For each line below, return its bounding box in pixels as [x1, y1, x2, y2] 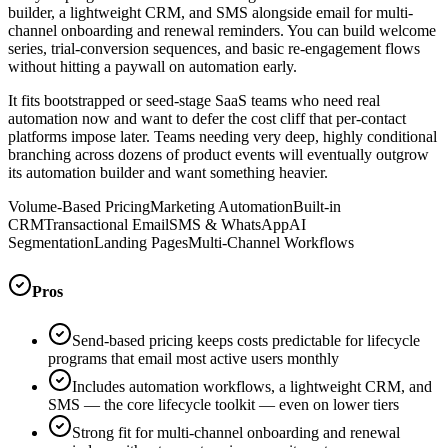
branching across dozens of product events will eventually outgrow [8, 145, 429, 163]
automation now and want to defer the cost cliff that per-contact [8, 109, 406, 127]
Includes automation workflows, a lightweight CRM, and [72, 378, 432, 396]
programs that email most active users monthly [48, 350, 339, 368]
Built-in [293, 197, 341, 215]
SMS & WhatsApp [169, 215, 289, 233]
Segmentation [8, 233, 94, 251]
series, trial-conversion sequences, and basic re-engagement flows [8, 39, 420, 57]
